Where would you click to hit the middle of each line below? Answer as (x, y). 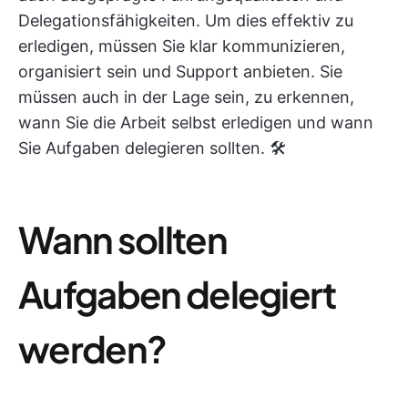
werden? (92, 348)
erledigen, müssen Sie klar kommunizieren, (182, 46)
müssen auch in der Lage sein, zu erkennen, (186, 97)
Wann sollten (122, 239)
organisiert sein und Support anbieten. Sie (180, 71)
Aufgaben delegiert (177, 294)
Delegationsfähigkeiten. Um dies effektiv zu (186, 20)
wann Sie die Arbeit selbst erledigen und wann (196, 122)
